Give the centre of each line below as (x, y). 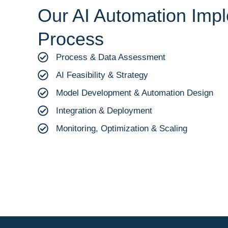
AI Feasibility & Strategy (102, 75)
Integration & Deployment (104, 110)
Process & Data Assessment (111, 57)
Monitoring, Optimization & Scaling (122, 128)
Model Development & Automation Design (135, 93)
